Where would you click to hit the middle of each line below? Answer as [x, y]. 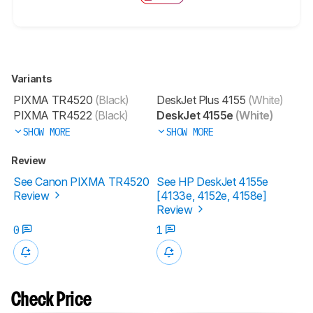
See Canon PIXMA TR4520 [81, 181]
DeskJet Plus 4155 [201, 100]
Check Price [52, 300]
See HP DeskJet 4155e [212, 181]
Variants [32, 78]
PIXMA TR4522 [53, 115]
